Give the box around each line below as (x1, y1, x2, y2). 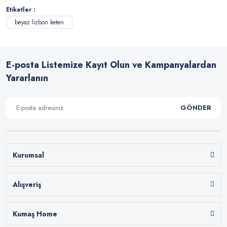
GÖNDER (180, 102, 211, 112)
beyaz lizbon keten (15, 17, 64, 27)
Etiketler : (6, 5, 35, 14)
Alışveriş (13, 179, 41, 190)
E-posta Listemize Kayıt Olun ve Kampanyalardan (6, 58, 216, 71)
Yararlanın (6, 71, 48, 85)
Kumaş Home (13, 208, 57, 219)
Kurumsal (13, 149, 44, 160)
